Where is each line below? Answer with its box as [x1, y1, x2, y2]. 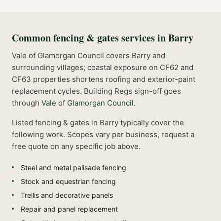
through [12, 98, 39, 108]
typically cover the [118, 117, 184, 127]
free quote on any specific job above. [12, 141, 141, 151]
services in [119, 30, 168, 45]
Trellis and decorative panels [21, 190, 113, 199]
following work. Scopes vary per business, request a [12, 129, 194, 139]
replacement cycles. [12, 86, 82, 96]
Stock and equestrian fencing [21, 177, 116, 185]
